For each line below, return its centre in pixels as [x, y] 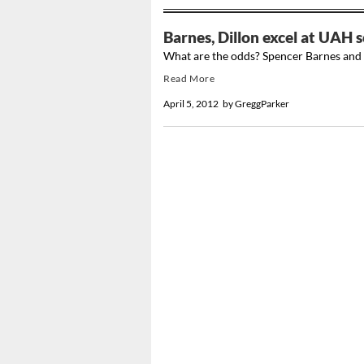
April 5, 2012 [191, 104]
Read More [189, 79]
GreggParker [263, 104]
